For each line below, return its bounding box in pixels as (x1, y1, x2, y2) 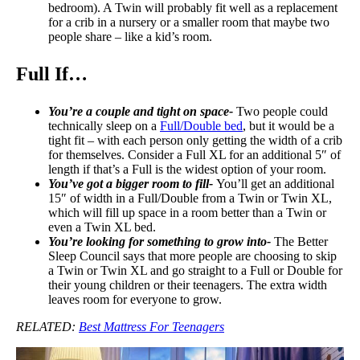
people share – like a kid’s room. (48, 29, 212, 43)
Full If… (16, 63, 88, 84)
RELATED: (16, 319, 79, 333)
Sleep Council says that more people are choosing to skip (48, 248, 337, 263)
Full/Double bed (160, 118, 243, 133)
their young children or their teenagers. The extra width (48, 277, 327, 292)
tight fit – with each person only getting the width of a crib (48, 133, 342, 147)
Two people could (236, 104, 328, 118)
